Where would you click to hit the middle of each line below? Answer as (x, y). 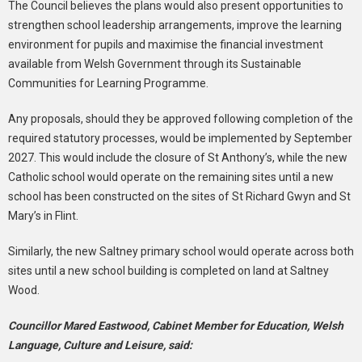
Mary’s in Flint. (43, 215)
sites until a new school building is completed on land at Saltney (168, 270)
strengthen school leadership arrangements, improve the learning (175, 25)
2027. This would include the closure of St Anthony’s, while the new (178, 157)
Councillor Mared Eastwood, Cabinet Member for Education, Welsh (176, 325)
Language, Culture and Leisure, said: (100, 345)
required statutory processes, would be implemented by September (180, 138)
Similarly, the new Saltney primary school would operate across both (181, 251)
